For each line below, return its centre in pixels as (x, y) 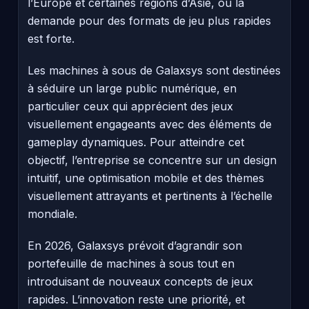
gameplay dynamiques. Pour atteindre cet (136, 142)
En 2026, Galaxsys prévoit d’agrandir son (135, 245)
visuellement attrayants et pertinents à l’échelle (150, 196)
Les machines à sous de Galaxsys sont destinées (154, 70)
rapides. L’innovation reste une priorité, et (136, 299)
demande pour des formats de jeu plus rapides (149, 20)
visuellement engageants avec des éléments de (150, 124)
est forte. (51, 38)
